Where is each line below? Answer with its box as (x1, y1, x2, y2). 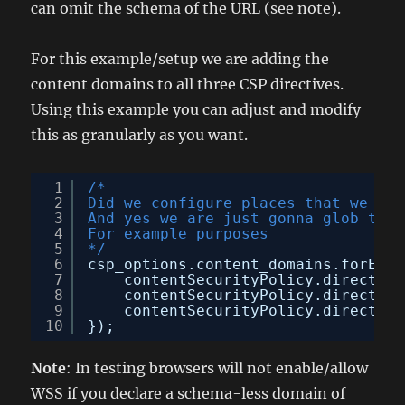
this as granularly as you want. (31, 125, 249, 144)
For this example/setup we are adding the (31, 49, 330, 68)
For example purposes (88, 224, 269, 242)
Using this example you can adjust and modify (31, 99, 362, 118)
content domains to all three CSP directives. (31, 74, 344, 93)
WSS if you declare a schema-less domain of (31, 383, 346, 402)
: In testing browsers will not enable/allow (66, 358, 369, 377)
